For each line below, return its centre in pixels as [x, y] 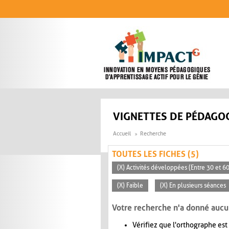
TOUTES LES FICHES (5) [155, 154]
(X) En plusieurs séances [193, 186]
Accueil [122, 134]
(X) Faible [130, 186]
